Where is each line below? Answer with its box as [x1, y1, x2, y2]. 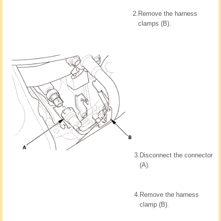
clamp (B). [140, 200, 169, 208]
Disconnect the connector [140, 151, 213, 159]
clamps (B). [138, 19, 171, 27]
